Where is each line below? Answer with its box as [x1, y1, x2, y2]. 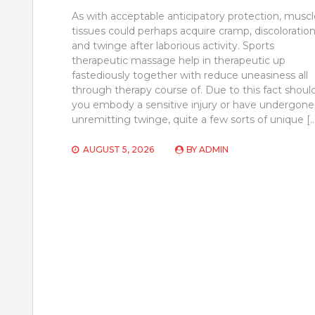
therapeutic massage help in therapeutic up [72, 53, 285, 67]
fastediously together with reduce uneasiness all [72, 68, 308, 82]
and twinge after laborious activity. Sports [72, 39, 274, 52]
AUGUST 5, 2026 [83, 143, 154, 155]
